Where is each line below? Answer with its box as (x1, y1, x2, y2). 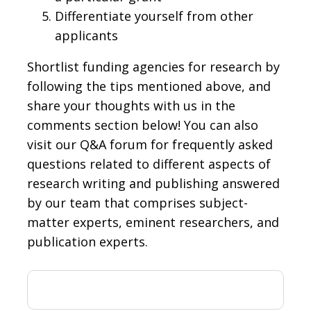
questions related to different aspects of (27, 155, 271, 172)
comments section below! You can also (27, 116, 258, 133)
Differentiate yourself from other (55, 7, 253, 24)
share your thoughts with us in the (27, 96, 235, 114)
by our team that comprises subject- (27, 194, 248, 211)
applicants (55, 26, 118, 44)
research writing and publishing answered (27, 174, 280, 192)
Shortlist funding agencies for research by (27, 58, 280, 75)
